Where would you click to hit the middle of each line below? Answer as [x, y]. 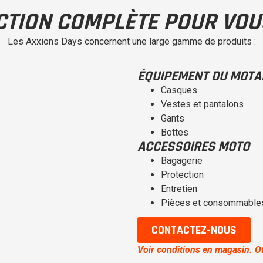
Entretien [179, 188]
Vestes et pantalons [202, 104]
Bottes [175, 132]
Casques [179, 90]
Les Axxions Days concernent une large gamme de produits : [131, 42]
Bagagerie [182, 160]
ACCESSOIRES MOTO [193, 146]
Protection [182, 174]
